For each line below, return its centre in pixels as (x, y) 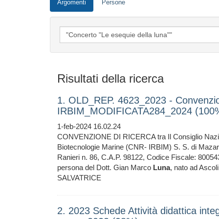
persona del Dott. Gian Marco (105, 167)
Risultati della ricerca (110, 78)
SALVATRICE (79, 178)
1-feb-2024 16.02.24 (89, 126)
